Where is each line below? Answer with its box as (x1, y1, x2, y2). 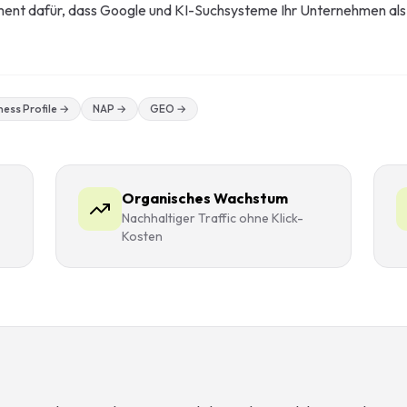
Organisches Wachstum (122, 189, 289, 207)
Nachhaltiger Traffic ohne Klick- (122, 210, 304, 226)
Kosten (122, 228, 164, 244)
